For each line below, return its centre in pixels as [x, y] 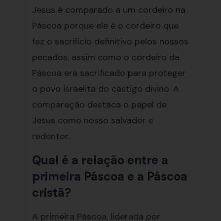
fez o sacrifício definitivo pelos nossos [110, 41]
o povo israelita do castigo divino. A [105, 89]
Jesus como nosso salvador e [92, 120]
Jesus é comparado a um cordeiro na [109, 10]
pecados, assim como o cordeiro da [106, 57]
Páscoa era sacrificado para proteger [109, 73]
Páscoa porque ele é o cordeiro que [105, 26]
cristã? [51, 193]
